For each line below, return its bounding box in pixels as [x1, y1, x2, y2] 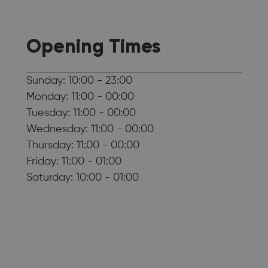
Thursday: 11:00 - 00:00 [26, 139, 139, 151]
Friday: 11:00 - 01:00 [26, 156, 121, 167]
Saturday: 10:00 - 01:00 [26, 172, 139, 183]
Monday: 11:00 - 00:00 [26, 91, 134, 102]
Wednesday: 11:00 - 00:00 [26, 123, 154, 135]
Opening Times [26, 33, 161, 58]
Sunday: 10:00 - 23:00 [26, 75, 132, 86]
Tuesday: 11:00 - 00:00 [26, 107, 136, 118]
